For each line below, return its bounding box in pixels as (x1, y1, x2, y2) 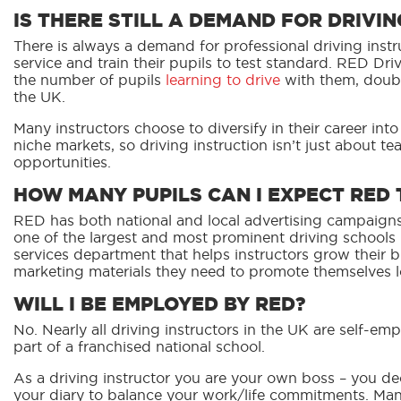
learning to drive (166, 73, 280, 89)
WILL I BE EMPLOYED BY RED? (13, 295, 305, 315)
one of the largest (13, 231, 137, 246)
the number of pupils (13, 73, 166, 89)
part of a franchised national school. (13, 340, 265, 355)
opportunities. (13, 156, 111, 171)
